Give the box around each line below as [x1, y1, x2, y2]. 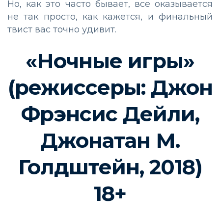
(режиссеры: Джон [7, 75, 213, 101]
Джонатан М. [40, 128, 180, 154]
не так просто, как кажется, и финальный [7, 11, 213, 23]
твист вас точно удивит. [7, 24, 116, 35]
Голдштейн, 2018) [18, 154, 202, 180]
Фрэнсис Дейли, [21, 101, 199, 127]
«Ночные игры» [26, 48, 194, 74]
